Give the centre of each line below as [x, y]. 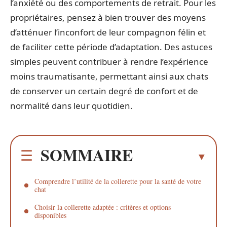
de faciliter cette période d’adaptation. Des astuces [111, 47]
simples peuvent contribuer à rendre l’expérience [109, 62]
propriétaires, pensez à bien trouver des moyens [108, 18]
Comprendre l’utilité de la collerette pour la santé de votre [118, 181]
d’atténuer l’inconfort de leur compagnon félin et [108, 32]
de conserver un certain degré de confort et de [104, 91]
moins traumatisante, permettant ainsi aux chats [109, 77]
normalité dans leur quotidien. [71, 106]
